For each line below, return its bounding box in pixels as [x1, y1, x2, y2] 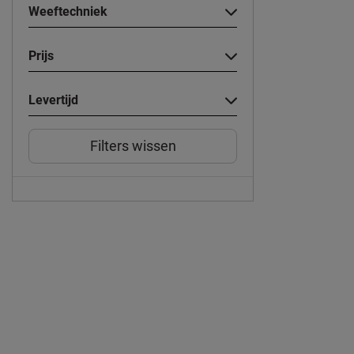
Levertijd [28, 92, 78, 108]
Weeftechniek [28, 4, 107, 20]
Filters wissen [89, 137, 176, 155]
